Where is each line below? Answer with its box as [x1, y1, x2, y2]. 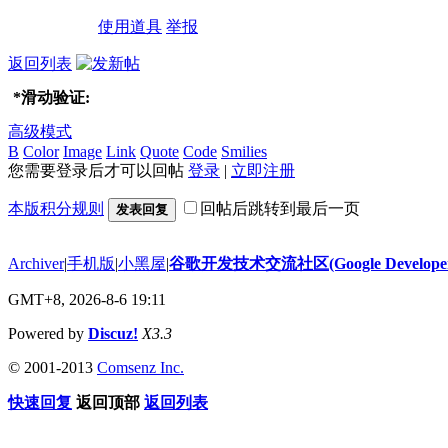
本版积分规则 [8, 199, 104, 217]
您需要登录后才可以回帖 [8, 161, 188, 179]
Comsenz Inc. [97, 358, 184, 376]
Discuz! [88, 324, 138, 342]
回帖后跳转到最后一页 [200, 199, 360, 217]
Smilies [221, 142, 267, 160]
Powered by [8, 324, 88, 342]
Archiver [8, 254, 64, 272]
